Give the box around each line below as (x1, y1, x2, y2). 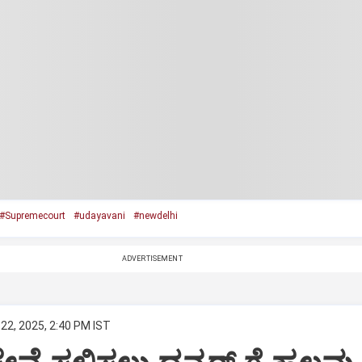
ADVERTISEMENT (121, 255, 183, 263)
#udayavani (73, 210, 125, 221)
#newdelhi (133, 210, 178, 221)
